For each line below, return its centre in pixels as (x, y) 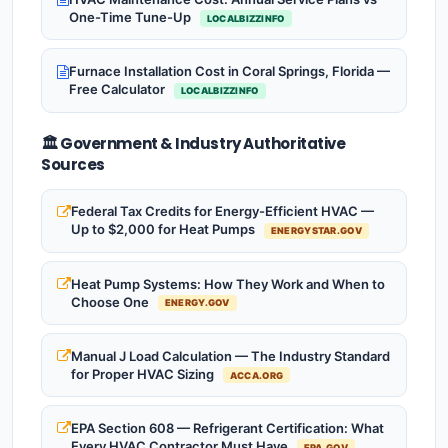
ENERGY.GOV (197, 303)
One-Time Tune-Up (131, 17)
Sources (73, 164)
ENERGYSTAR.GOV (316, 231)
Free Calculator (118, 89)
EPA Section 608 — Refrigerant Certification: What (227, 427)
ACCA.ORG (256, 375)
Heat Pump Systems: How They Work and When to (228, 283)
